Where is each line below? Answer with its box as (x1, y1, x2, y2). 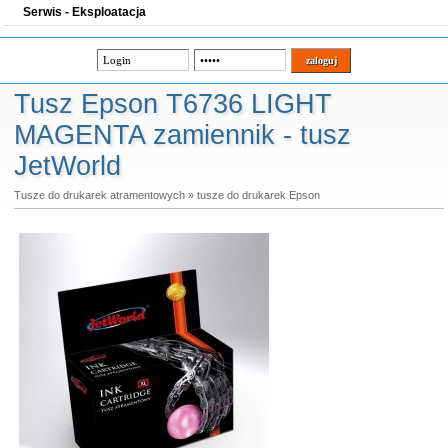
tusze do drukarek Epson (196, 189, 320, 201)
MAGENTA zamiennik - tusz (13, 120, 351, 150)
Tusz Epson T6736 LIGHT (13, 89, 332, 119)
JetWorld (13, 151, 121, 181)
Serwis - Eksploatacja (23, 5, 146, 19)
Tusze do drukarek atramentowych (13, 189, 185, 201)
